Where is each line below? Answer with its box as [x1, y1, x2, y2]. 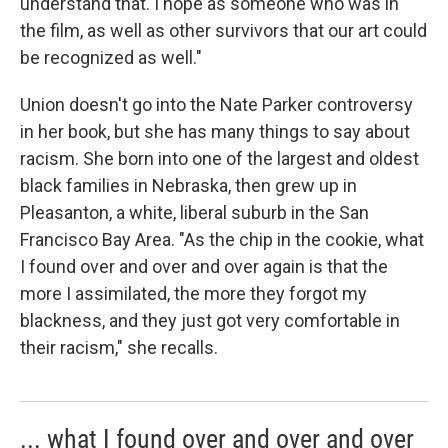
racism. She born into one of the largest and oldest [20, 148, 419, 170]
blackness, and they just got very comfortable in [20, 310, 400, 332]
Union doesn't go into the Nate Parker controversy [20, 94, 413, 116]
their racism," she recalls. [20, 337, 218, 359]
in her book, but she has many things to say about [20, 121, 410, 143]
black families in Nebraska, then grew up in [20, 175, 357, 197]
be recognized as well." [20, 47, 202, 69]
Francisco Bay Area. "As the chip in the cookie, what [20, 229, 424, 251]
